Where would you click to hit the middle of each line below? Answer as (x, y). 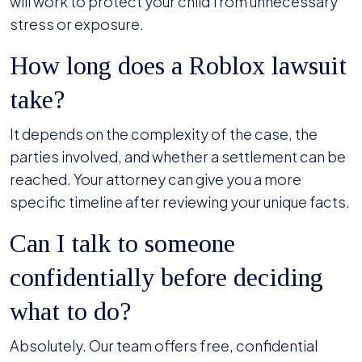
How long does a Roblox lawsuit (178, 66)
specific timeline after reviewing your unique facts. (180, 202)
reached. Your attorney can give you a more (156, 179)
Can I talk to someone (122, 244)
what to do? (70, 311)
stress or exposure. (77, 24)
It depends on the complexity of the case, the (164, 134)
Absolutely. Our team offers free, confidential (164, 346)
